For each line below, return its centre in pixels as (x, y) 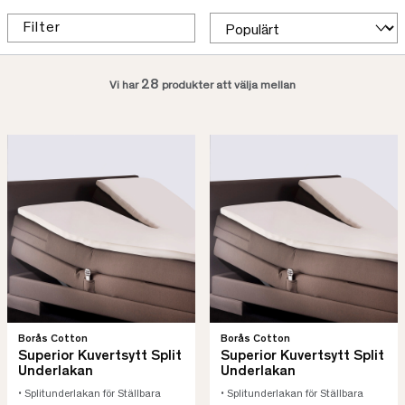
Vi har (125, 86)
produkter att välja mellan (227, 86)
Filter (42, 28)
